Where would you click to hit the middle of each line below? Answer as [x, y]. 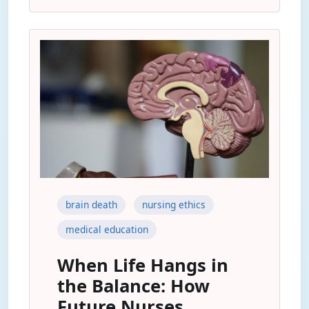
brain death [91, 205]
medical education [107, 229]
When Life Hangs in [143, 265]
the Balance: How [133, 286]
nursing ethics [174, 205]
